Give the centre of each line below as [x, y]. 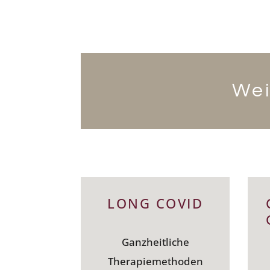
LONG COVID [155, 203]
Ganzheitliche [155, 242]
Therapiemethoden [155, 262]
